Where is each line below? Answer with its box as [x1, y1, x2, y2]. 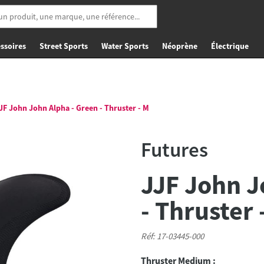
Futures [141, 137, 208, 163]
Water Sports [101, 41, 148, 51]
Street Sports [39, 41, 88, 51]
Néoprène [162, 41, 197, 51]
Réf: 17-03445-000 [141, 230, 204, 242]
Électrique [211, 41, 249, 51]
